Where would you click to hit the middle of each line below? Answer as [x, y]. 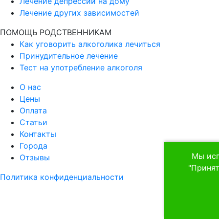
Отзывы [35, 158]
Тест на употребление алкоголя [81, 68]
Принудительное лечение [69, 56]
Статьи [33, 122]
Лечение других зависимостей [79, 13]
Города [33, 146]
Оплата [33, 111]
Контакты [38, 134]
